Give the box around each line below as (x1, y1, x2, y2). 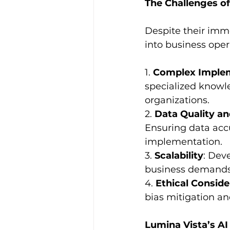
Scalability (155, 150, 203, 161)
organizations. (145, 94, 209, 106)
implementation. (145, 136, 222, 147)
